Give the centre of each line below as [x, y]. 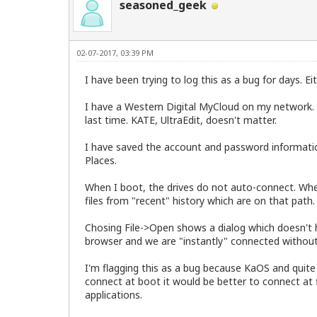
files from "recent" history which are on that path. [200, 201]
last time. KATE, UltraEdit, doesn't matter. [181, 120]
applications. [114, 295]
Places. [101, 161]
